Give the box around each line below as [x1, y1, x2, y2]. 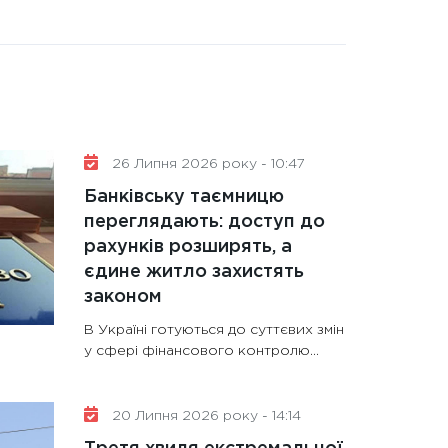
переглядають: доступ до [83, 214, 325, 231]
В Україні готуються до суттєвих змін [83, 324, 344, 337]
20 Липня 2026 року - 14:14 [107, 410, 301, 423]
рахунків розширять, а [83, 239, 292, 256]
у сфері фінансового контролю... [83, 345, 319, 358]
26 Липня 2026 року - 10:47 [107, 158, 305, 171]
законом [83, 289, 162, 306]
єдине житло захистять [83, 264, 304, 281]
